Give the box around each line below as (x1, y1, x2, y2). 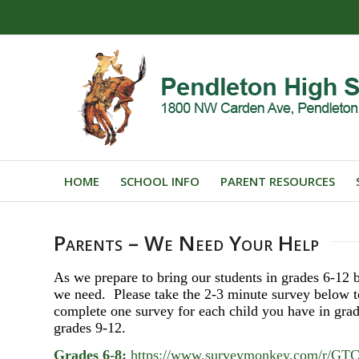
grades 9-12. (54, 320, 126, 337)
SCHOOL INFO (120, 173, 200, 189)
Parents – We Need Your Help (54, 228, 319, 257)
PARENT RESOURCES (220, 173, 335, 189)
